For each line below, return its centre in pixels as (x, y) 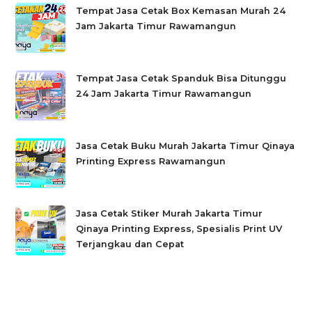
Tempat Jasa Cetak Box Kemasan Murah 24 (181, 10)
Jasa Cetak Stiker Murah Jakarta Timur (170, 213)
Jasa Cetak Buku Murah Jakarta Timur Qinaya (186, 146)
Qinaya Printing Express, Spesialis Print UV (179, 228)
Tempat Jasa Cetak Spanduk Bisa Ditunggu (181, 78)
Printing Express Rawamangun (151, 161)
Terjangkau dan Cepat (130, 244)
